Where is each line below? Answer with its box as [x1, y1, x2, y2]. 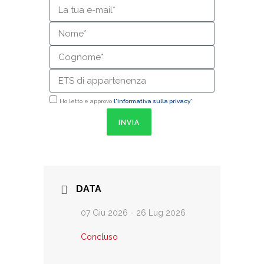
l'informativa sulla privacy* [114, 98, 192, 104]
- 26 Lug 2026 [128, 208, 186, 217]
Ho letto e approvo [60, 98, 114, 104]
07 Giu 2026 [81, 208, 128, 217]
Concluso [81, 232, 118, 242]
